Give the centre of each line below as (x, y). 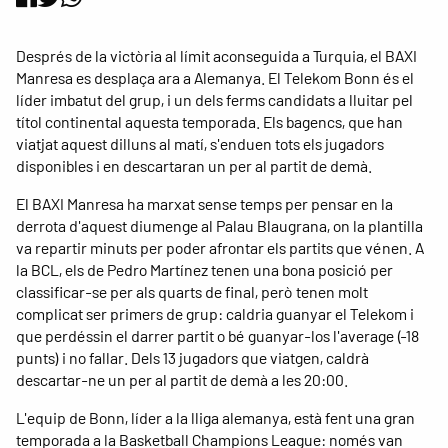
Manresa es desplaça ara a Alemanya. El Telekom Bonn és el (215, 78)
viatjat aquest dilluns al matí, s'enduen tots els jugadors (200, 144)
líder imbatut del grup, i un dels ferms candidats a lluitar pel (214, 100)
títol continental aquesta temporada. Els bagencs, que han (209, 122)
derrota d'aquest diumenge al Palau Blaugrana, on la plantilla (219, 226)
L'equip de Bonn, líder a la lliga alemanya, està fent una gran (215, 418)
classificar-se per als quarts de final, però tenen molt (192, 292)
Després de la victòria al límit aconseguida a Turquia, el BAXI (216, 56)
